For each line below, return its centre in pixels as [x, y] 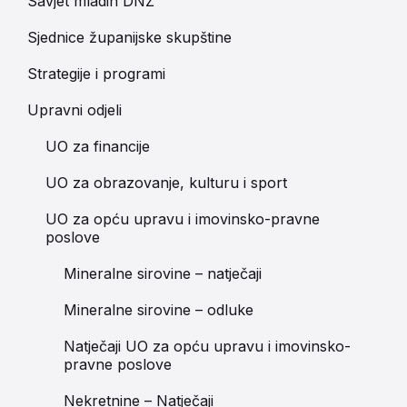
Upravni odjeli [74, 110]
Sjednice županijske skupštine [129, 37]
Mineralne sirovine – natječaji [163, 273]
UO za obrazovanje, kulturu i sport [166, 183]
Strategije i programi [96, 74]
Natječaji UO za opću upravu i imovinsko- [207, 346]
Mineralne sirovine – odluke [159, 310]
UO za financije [98, 146]
